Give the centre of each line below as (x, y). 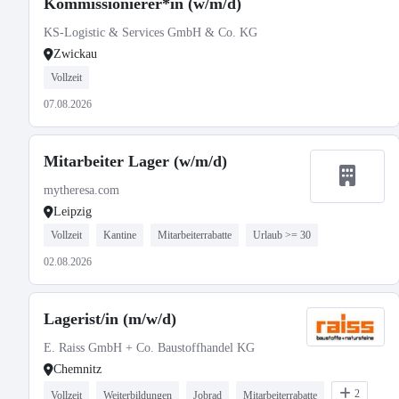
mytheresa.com (81, 190)
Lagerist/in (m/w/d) (110, 319)
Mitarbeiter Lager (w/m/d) (135, 161)
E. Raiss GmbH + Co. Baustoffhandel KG (149, 348)
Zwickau (75, 54)
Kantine (120, 235)
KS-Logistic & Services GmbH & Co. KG (151, 33)
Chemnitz (77, 369)
